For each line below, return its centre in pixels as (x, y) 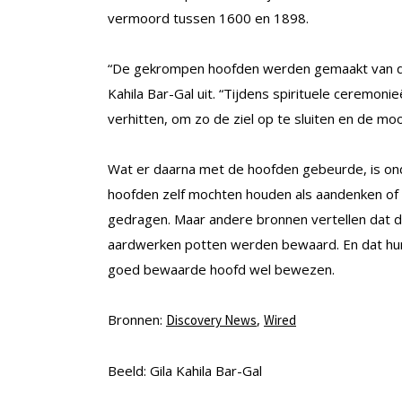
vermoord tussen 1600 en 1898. (208, 18)
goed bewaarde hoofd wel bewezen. (221, 270)
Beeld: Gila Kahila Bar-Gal (185, 371)
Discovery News (211, 320)
